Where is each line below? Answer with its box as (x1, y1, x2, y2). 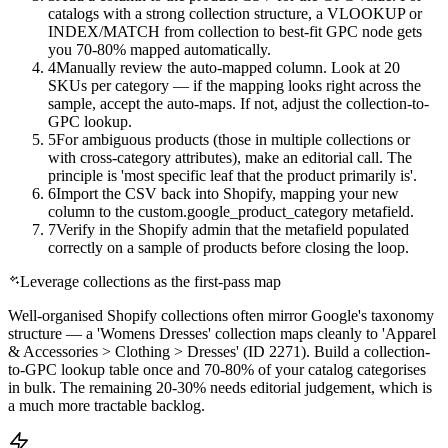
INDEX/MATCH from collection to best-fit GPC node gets (48, 23, 422, 40)
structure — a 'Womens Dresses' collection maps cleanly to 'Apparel (8, 325, 436, 342)
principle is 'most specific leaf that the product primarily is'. (48, 167, 417, 184)
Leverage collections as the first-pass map (20, 273, 281, 290)
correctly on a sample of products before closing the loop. (48, 239, 409, 256)
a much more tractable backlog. (8, 397, 205, 414)
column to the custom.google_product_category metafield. (48, 203, 414, 220)
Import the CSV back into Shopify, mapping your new (56, 185, 399, 202)
